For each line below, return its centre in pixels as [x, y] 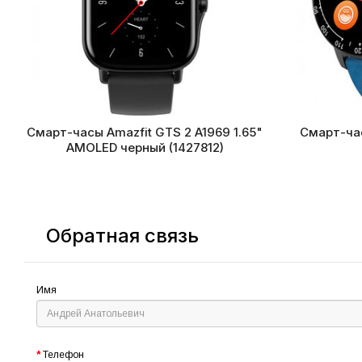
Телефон [63, 355]
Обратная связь [122, 236]
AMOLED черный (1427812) [145, 147]
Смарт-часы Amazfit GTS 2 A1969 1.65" [145, 132]
